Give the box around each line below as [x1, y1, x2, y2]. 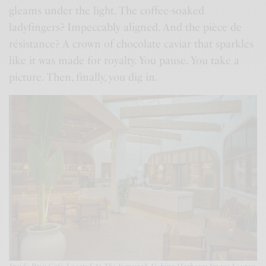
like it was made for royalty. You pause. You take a [9, 53, 240, 67]
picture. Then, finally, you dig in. [9, 70, 159, 84]
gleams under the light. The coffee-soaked [9, 4, 205, 17]
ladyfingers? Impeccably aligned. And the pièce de [9, 20, 242, 34]
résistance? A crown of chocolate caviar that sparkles [9, 37, 254, 50]
